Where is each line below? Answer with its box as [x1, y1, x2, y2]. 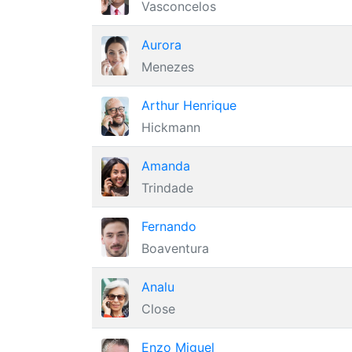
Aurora [141, 37, 181, 53]
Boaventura [141, 240, 209, 256]
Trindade [141, 180, 193, 196]
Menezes [141, 59, 194, 75]
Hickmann [141, 119, 200, 135]
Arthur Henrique [141, 97, 236, 113]
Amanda [141, 158, 190, 174]
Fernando [141, 218, 196, 234]
